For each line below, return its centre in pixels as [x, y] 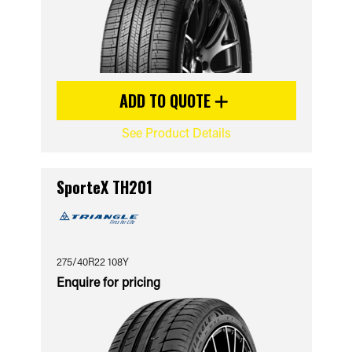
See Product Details [176, 132]
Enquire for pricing [108, 282]
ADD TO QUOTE [167, 101]
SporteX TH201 [104, 187]
